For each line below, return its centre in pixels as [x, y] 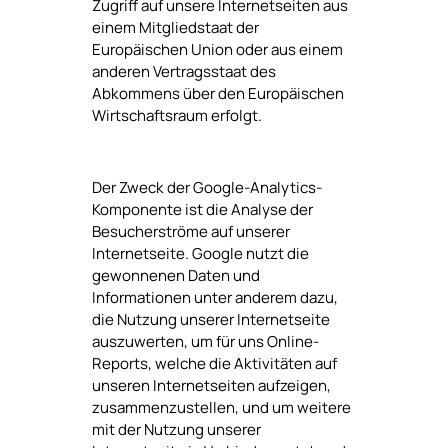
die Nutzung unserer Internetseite [210, 320]
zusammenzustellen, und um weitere [221, 408]
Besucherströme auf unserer [190, 232]
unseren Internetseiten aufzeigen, [211, 386]
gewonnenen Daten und [175, 276]
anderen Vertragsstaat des [183, 72]
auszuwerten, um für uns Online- [205, 342]
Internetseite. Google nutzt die [200, 254]
